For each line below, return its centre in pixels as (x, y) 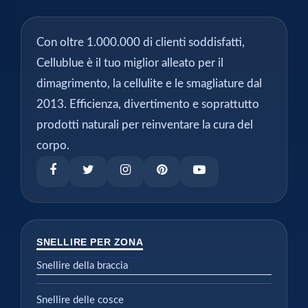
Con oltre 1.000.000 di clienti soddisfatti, (141, 42)
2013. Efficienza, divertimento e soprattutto (148, 104)
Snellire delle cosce (80, 300)
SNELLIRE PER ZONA (90, 242)
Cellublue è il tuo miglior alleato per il (130, 63)
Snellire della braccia (82, 265)
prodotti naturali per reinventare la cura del (145, 124)
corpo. (53, 145)
